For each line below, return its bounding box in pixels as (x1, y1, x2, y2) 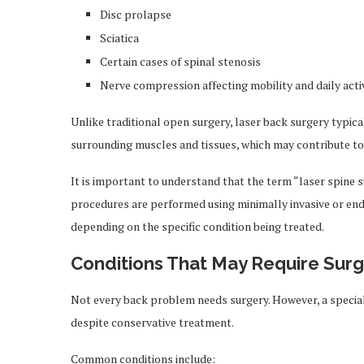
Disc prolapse (100, 6, 171, 22)
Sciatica (100, 30, 139, 45)
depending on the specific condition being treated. (71, 219, 324, 234)
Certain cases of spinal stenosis (100, 54, 261, 69)
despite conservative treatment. (71, 314, 234, 330)
